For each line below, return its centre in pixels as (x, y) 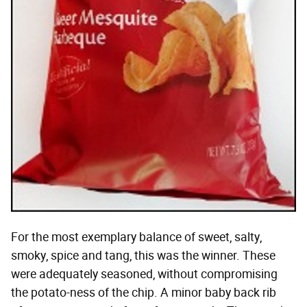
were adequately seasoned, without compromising (144, 274)
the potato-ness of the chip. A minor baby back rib (144, 292)
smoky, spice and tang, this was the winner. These (143, 255)
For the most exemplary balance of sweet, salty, (136, 237)
